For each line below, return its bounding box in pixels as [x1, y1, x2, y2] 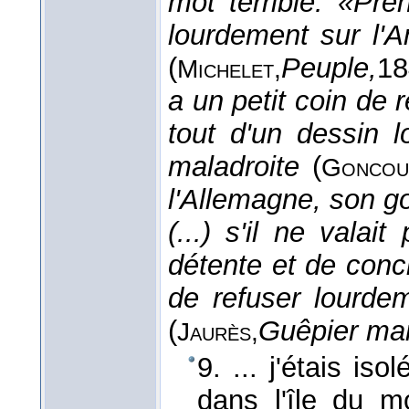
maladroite [168, 151, 299, 184]
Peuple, [281, 52, 377, 85]
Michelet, [177, 55, 281, 84]
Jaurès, [177, 318, 258, 347]
